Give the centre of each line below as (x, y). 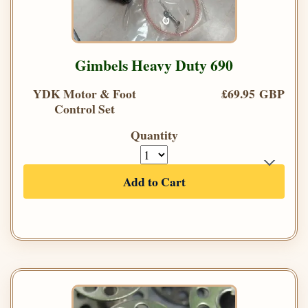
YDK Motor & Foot (85, 94)
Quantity (154, 135)
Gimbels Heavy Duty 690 (154, 65)
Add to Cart (154, 182)
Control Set (85, 109)
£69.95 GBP (253, 94)
